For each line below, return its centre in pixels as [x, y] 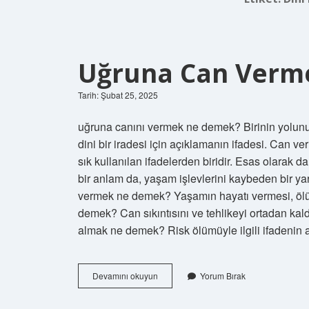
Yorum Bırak [223, 275]
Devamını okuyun [125, 275]
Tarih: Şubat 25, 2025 [118, 94]
